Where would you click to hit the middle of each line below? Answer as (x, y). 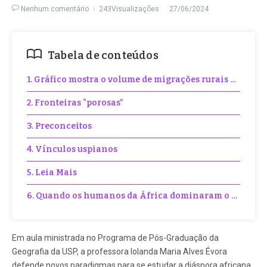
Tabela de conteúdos (103, 55)
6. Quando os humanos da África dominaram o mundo (145, 196)
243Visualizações (129, 9)
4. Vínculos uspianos (72, 149)
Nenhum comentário (55, 9)
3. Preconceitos (59, 126)
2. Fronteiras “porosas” (75, 103)
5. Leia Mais (52, 173)
